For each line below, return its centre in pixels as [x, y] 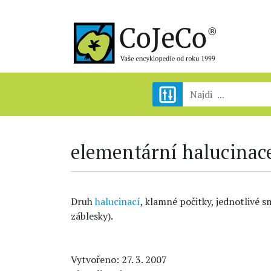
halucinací [118, 201]
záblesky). [92, 216]
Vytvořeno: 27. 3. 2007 [119, 260]
